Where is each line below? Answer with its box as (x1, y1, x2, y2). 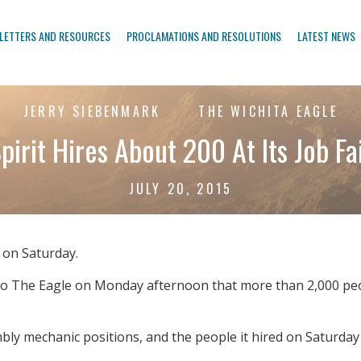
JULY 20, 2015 (128, 179, 233, 199)
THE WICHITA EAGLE (193, 102, 338, 122)
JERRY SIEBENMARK (23, 102, 161, 122)
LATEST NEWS (297, 27, 355, 44)
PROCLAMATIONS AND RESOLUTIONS (127, 27, 281, 44)
